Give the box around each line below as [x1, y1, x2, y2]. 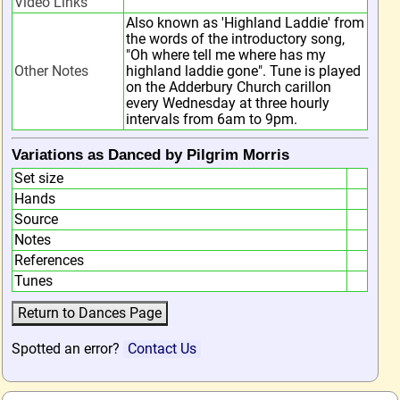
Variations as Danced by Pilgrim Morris [12, 146, 289, 163]
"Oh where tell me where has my [126, 46, 326, 63]
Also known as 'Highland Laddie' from [126, 14, 364, 31]
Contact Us [128, 340, 196, 357]
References [14, 252, 84, 269]
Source [14, 211, 58, 228]
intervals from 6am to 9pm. [126, 111, 297, 128]
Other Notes [14, 62, 88, 79]
